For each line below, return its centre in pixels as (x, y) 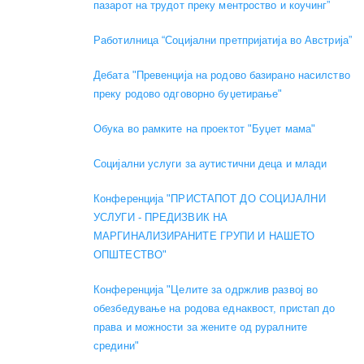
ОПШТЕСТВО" (130, 254)
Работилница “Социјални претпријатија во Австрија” (223, 40)
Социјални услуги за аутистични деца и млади (210, 163)
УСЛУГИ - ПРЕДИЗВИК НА (161, 217)
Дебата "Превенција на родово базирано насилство (222, 75)
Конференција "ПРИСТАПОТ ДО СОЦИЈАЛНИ (210, 198)
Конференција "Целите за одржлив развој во (206, 289)
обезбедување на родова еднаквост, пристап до (214, 308)
